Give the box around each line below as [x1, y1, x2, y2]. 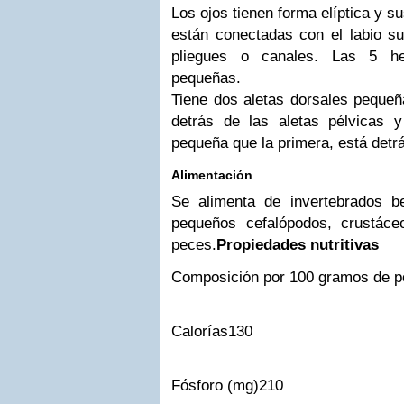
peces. [171, 236, 216, 253]
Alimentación [171, 168, 252, 182]
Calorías [171, 323, 228, 340]
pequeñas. [171, 69, 241, 87]
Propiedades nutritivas [216, 236, 379, 253]
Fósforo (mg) [171, 377, 259, 394]
